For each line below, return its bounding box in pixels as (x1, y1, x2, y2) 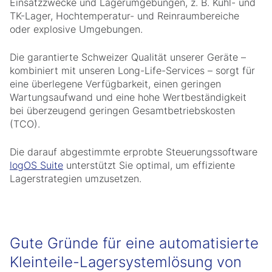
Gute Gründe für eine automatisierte (10, 234, 259, 253)
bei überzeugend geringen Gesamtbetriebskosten (10, 104, 235, 117)
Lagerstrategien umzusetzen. (10, 172, 141, 185)
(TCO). (10, 118, 40, 131)
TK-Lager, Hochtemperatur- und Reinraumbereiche (10, 10, 239, 22)
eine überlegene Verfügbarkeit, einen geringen (10, 78, 221, 90)
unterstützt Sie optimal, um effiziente (63, 159, 235, 172)
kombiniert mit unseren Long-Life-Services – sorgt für (10, 64, 255, 77)
